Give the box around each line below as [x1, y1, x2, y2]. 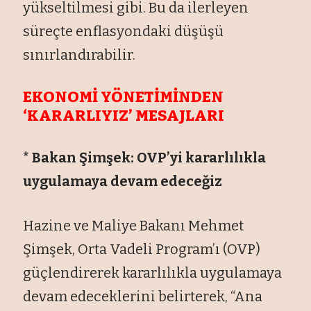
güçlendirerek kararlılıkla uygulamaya [23, 264, 283, 281]
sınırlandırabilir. [23, 46, 136, 63]
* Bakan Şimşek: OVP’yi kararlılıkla [23, 149, 267, 166]
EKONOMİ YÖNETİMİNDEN [23, 87, 224, 106]
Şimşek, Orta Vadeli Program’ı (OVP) [23, 240, 261, 258]
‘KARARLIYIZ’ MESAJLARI [23, 106, 225, 125]
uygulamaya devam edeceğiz [23, 172, 223, 190]
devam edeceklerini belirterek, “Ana [23, 287, 263, 305]
